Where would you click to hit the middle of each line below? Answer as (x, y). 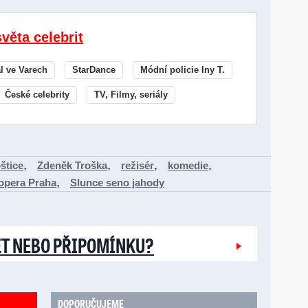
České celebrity (37, 95)
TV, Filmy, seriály (131, 95)
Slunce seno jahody (117, 183)
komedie (188, 165)
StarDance (94, 70)
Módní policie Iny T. (183, 70)
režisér (137, 165)
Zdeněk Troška (72, 165)
